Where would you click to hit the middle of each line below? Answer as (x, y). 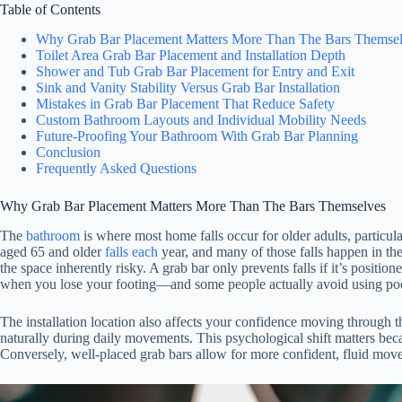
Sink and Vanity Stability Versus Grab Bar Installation (188, 87)
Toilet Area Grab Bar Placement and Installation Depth (191, 55)
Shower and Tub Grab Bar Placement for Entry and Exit (195, 71)
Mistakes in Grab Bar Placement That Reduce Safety (185, 103)
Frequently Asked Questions (116, 168)
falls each (131, 251)
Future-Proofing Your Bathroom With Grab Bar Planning (197, 135)
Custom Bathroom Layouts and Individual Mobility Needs (201, 119)
